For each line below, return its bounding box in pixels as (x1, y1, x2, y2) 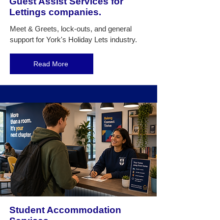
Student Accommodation (9, 205, 121, 215)
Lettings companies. (9, 7, 101, 17)
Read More (33, 60, 68, 68)
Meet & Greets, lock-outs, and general (10, 25, 132, 33)
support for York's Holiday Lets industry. (10, 35, 139, 44)
